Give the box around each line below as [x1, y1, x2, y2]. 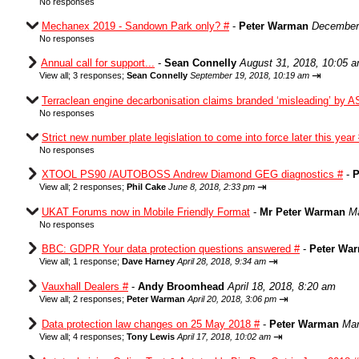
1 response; [73, 256, 122, 266]
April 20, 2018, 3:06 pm [188, 294, 276, 304]
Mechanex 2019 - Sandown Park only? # [42, 20, 229, 32]
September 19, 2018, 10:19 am [190, 71, 309, 80]
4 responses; [73, 332, 127, 341]
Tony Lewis [127, 332, 175, 341]
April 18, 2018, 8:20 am [228, 280, 336, 292]
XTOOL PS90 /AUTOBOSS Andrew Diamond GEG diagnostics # [42, 168, 343, 180]
